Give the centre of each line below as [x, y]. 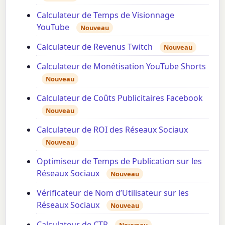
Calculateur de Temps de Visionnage [106, 15]
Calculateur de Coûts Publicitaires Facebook [120, 98]
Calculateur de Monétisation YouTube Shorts [122, 67]
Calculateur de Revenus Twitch [95, 47]
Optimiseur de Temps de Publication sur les [120, 161]
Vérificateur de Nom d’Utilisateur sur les [113, 193]
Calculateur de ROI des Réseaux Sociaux [113, 130]
